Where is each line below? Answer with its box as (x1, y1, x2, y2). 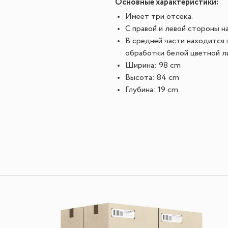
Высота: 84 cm (125, 74, 179, 82)
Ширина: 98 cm (125, 62, 181, 70)
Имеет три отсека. (125, 13, 193, 21)
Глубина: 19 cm (125, 86, 178, 94)
